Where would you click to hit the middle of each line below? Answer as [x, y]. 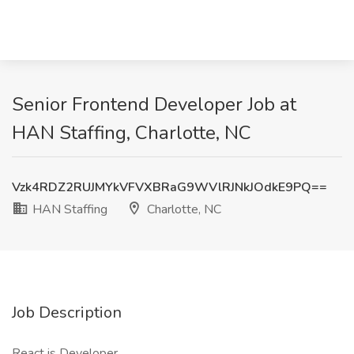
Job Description [67, 313]
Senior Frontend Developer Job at [154, 104]
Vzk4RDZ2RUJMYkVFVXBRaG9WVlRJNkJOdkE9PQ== [169, 187]
